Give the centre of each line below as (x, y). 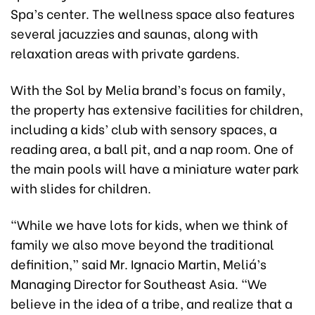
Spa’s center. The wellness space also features (153, 13)
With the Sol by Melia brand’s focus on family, (148, 89)
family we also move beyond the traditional (142, 244)
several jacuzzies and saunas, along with (134, 33)
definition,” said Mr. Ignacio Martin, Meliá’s (139, 264)
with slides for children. (81, 188)
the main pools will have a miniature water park (155, 168)
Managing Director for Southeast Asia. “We (139, 283)
